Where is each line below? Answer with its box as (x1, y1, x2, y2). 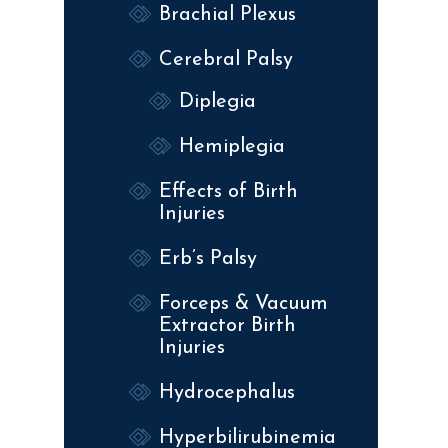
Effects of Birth (159, 181, 298, 202)
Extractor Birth (159, 315, 296, 336)
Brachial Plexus (159, 4, 296, 25)
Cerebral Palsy (159, 49, 293, 70)
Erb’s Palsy (159, 248, 257, 269)
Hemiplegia (179, 136, 285, 157)
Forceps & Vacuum (159, 293, 328, 314)
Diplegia (179, 91, 256, 112)
